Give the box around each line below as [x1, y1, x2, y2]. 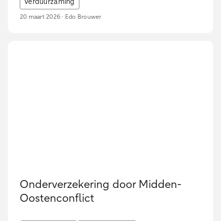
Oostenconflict [20, 193, 94, 205]
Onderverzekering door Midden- [20, 180, 182, 191]
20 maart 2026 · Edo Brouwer [20, 14, 102, 21]
